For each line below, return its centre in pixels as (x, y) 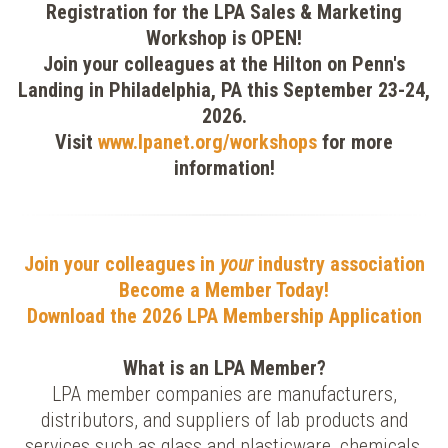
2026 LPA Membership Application (281, 316)
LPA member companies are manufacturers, (224, 394)
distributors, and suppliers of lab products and (224, 420)
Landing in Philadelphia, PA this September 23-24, (224, 90)
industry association (341, 264)
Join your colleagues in (121, 264)
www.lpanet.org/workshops (207, 142)
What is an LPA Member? (224, 368)
